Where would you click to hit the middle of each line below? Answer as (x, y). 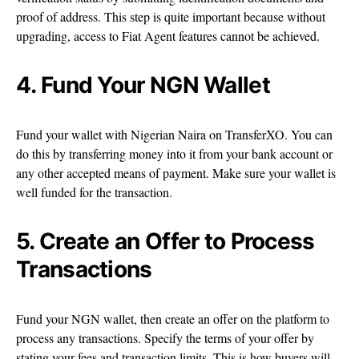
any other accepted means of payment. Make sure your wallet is (176, 172)
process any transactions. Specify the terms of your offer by (165, 337)
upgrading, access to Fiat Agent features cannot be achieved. (168, 35)
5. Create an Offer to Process (165, 241)
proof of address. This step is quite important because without (171, 16)
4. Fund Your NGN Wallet (143, 85)
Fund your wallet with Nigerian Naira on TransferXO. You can (174, 134)
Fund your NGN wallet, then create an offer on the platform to (173, 318)
